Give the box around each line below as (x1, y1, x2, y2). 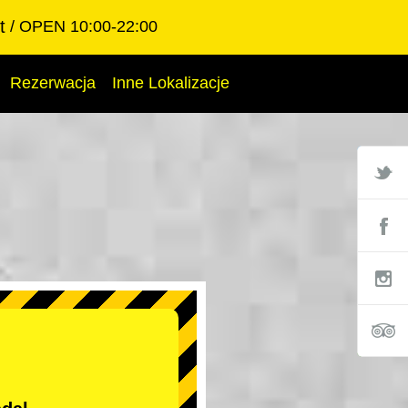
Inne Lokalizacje (112, 74, 229, 92)
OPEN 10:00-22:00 (19, 17, 158, 36)
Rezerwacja (10, 74, 96, 92)
